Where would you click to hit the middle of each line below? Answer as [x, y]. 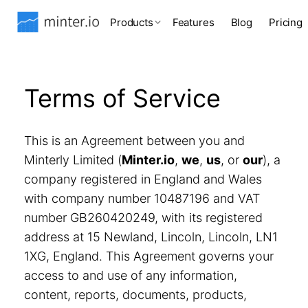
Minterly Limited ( [73, 160]
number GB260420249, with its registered [143, 218]
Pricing [286, 22]
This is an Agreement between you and [134, 141]
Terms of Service [122, 98]
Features [193, 22]
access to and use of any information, [131, 275]
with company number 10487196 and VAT [142, 198]
